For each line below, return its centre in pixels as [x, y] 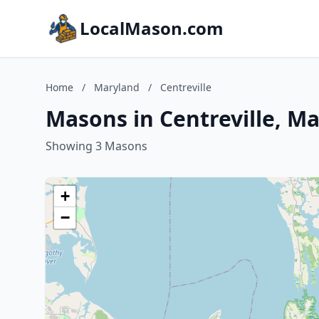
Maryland [117, 87]
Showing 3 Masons [96, 146]
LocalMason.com [152, 28]
